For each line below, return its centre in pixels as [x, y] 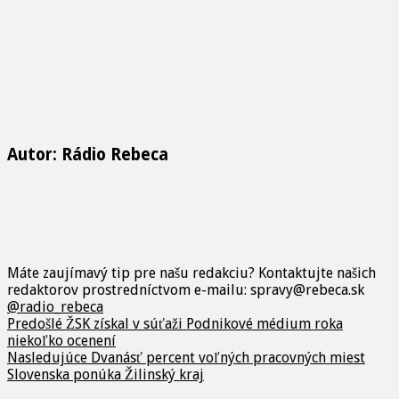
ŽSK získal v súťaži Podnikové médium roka [203, 323]
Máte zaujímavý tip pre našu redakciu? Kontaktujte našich [191, 273]
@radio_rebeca [55, 306]
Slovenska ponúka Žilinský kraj [106, 374]
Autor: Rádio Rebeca [88, 154]
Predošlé [35, 323]
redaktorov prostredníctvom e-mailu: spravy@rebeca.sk [186, 289]
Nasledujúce [47, 357]
